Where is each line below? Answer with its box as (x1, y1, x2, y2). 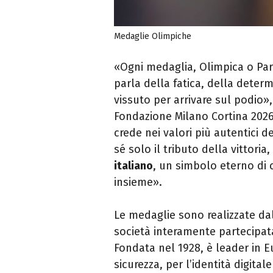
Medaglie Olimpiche (114, 31, 191, 42)
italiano (114, 159, 153, 173)
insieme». (114, 175, 162, 190)
